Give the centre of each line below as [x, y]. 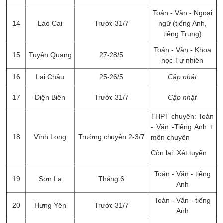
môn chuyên [170, 137]
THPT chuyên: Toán [182, 116]
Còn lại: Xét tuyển [179, 153]
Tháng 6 [111, 179]
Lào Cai [50, 23]
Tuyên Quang [50, 55]
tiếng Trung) [182, 34]
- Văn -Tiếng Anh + [182, 127]
